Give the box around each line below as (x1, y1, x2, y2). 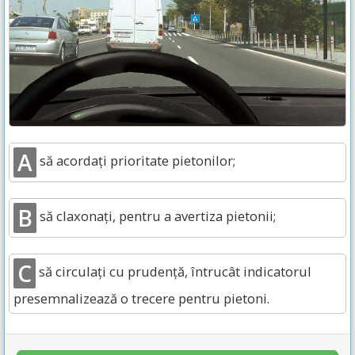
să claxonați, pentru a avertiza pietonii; (36, 207, 276, 226)
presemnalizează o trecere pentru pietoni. (13, 289, 269, 307)
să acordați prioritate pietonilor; (36, 151, 235, 170)
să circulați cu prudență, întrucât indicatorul (36, 262, 311, 281)
